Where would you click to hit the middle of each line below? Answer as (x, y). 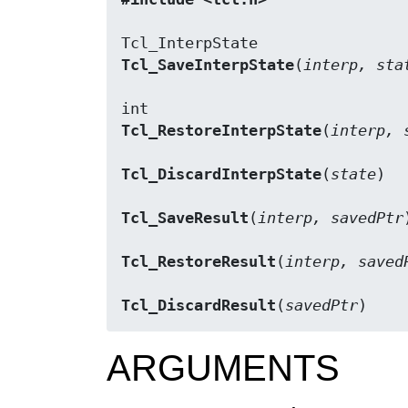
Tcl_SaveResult (185, 219)
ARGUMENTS (223, 368)
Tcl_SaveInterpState (208, 66)
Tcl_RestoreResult (199, 262)
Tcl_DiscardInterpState (221, 175)
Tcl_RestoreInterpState (221, 131)
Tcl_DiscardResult (199, 306)
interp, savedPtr (331, 219)
